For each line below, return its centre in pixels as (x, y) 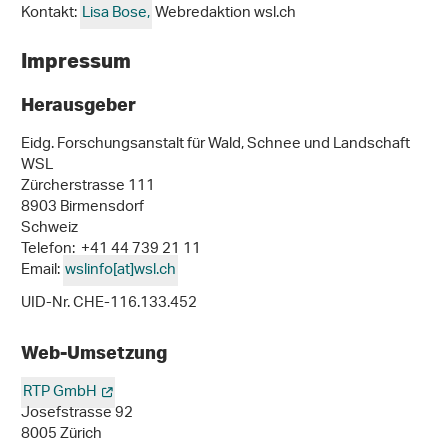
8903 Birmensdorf (82, 207)
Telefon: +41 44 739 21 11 (111, 249)
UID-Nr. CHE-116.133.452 (109, 303)
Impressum (78, 60)
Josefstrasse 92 (77, 413)
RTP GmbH (60, 392)
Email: (42, 270)
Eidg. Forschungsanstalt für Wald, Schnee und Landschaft (215, 144)
